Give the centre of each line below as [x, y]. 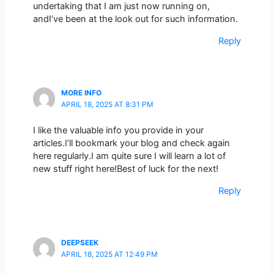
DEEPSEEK [80, 243]
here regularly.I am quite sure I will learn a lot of [129, 156]
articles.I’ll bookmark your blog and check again [131, 143]
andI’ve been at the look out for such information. [135, 19]
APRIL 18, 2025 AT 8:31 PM [107, 105]
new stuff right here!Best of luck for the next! [125, 169]
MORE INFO [81, 93]
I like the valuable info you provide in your [118, 131]
